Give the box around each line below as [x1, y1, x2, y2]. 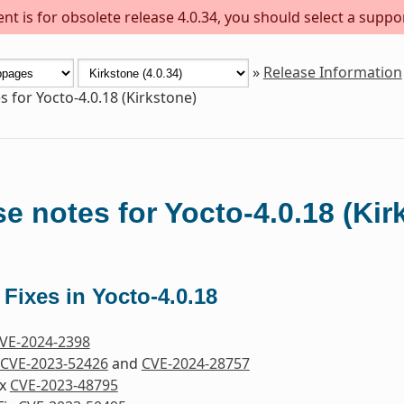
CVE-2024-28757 [141, 353, 250, 374]
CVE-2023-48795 [9, 375, 118, 396]
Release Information [262, 61, 402, 82]
